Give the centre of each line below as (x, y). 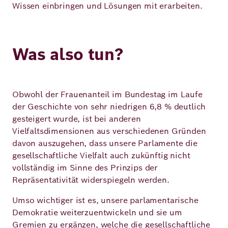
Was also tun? (68, 54)
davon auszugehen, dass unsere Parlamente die (105, 143)
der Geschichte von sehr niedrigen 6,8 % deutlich (109, 107)
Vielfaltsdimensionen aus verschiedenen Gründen (109, 131)
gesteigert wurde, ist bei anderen (77, 119)
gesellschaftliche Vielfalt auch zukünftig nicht (101, 155)
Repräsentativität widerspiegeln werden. (91, 180)
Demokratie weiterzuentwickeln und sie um (97, 212)
